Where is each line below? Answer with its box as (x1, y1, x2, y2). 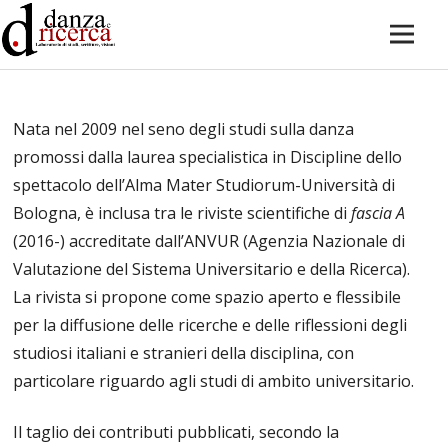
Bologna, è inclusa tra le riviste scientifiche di (13, 202, 352, 225)
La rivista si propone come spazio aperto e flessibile (13, 286, 402, 309)
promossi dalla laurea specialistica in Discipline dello (13, 146, 403, 169)
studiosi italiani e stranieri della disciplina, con (13, 342, 355, 365)
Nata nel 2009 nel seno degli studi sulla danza (13, 118, 355, 141)
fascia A (351, 202, 406, 225)
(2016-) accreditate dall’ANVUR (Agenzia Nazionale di (13, 230, 406, 253)
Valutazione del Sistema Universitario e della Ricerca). (13, 258, 411, 281)
